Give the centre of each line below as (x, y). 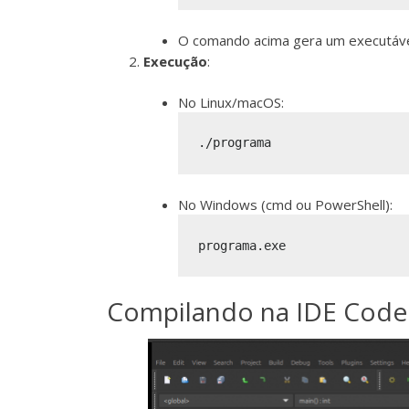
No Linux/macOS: (231, 102)
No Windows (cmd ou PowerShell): (285, 205)
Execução (175, 62)
